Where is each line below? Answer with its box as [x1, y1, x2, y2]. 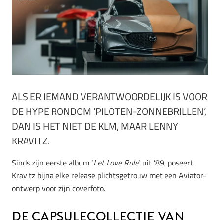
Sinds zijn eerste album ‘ [12, 156, 93, 168]
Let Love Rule [93, 156, 138, 168]
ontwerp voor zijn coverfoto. [12, 182, 105, 194]
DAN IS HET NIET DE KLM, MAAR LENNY [12, 118, 178, 134]
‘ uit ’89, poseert [138, 156, 193, 168]
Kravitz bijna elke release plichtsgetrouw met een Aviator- [12, 169, 206, 181]
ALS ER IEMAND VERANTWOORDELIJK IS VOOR [12, 88, 207, 104]
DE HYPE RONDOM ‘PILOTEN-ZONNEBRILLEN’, [12, 103, 206, 119]
